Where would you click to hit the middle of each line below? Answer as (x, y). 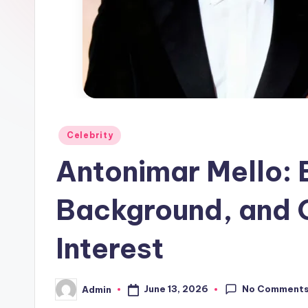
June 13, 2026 (176, 289)
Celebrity (90, 135)
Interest (110, 249)
